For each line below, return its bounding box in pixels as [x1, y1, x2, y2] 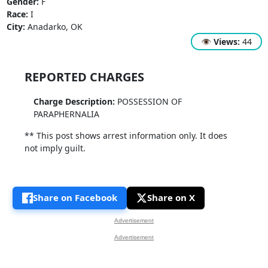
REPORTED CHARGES [24, 68, 144, 85]
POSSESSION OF [114, 95, 182, 107]
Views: [213, 35, 240, 47]
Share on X [147, 191, 195, 204]
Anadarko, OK [25, 20, 83, 32]
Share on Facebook [32, 191, 117, 204]
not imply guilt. [24, 142, 86, 154]
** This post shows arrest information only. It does [24, 129, 227, 141]
